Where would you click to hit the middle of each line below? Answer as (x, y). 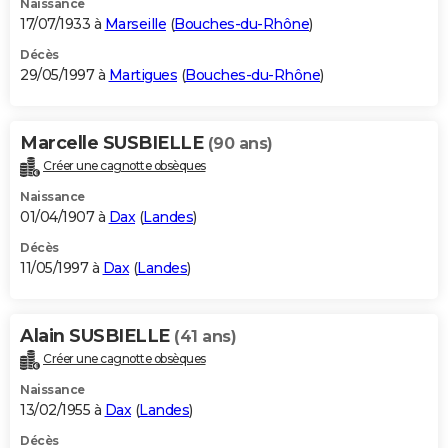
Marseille (135, 23)
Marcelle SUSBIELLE (114, 142)
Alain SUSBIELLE (97, 335)
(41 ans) (205, 336)
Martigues (142, 74)
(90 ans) (240, 143)
